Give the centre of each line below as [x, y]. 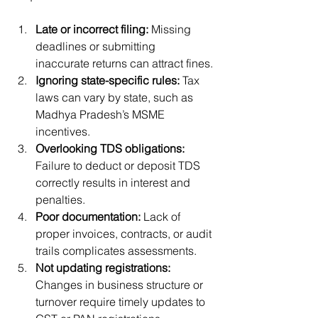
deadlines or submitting [97, 46]
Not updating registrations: [103, 267]
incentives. [63, 131]
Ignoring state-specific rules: [108, 80]
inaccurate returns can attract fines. [124, 63]
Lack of [162, 216]
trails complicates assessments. [116, 250]
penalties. [60, 199]
